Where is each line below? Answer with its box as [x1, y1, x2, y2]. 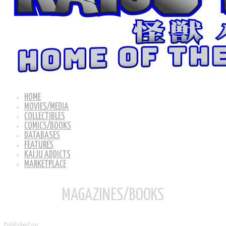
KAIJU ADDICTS [24, 150, 71, 159]
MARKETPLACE [24, 160, 66, 169]
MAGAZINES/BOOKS [62, 187, 164, 204]
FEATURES [24, 141, 53, 150]
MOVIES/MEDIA [24, 102, 69, 111]
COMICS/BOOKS [24, 122, 71, 131]
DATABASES [24, 131, 60, 140]
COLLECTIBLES [24, 112, 65, 121]
